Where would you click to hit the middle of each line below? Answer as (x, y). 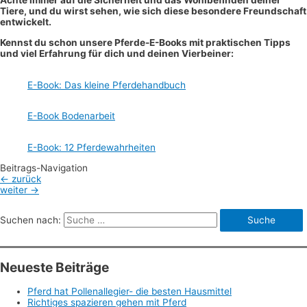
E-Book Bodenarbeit (71, 116)
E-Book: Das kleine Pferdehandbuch (107, 85)
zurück (25, 179)
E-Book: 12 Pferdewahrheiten (91, 147)
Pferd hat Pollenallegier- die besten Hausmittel (130, 292)
